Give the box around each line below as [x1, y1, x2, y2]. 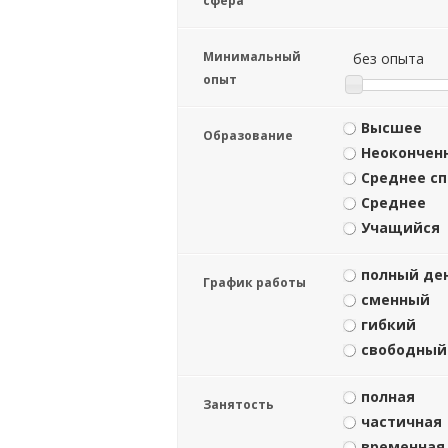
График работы [203, 274, 306, 291]
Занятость [203, 396, 274, 413]
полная [361, 387, 415, 406]
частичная [361, 412, 442, 431]
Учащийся [361, 218, 440, 237]
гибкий [361, 315, 416, 334]
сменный [361, 290, 430, 309]
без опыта [353, 49, 424, 68]
